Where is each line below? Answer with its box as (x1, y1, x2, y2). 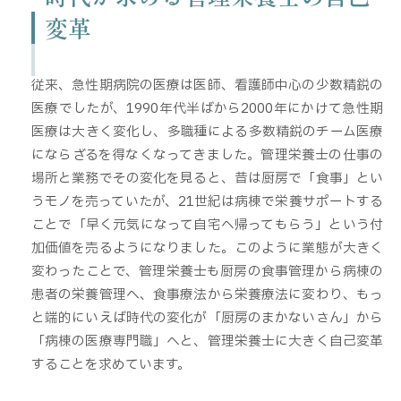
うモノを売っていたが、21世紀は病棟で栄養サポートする (31, 191, 383, 211)
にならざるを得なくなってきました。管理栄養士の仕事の (31, 144, 383, 165)
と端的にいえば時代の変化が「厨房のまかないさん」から (31, 307, 383, 328)
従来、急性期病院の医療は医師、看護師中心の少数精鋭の (31, 74, 383, 95)
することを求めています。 (31, 354, 191, 374)
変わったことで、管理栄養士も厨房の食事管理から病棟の (31, 260, 383, 281)
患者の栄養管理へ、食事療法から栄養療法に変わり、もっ (31, 284, 383, 304)
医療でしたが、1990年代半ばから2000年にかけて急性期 (31, 98, 383, 118)
